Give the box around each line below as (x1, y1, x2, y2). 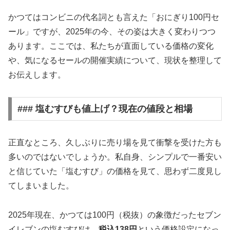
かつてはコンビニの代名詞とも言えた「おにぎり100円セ (8, 13, 219, 22)
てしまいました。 (8, 181, 74, 190)
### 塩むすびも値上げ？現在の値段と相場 (17, 103, 193, 114)
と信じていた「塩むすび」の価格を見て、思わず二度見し (8, 166, 222, 176)
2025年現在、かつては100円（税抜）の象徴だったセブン (8, 210, 221, 219)
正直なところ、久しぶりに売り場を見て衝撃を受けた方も (8, 138, 222, 147)
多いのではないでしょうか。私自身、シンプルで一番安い (8, 152, 222, 161)
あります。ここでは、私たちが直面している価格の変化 (8, 42, 214, 51)
